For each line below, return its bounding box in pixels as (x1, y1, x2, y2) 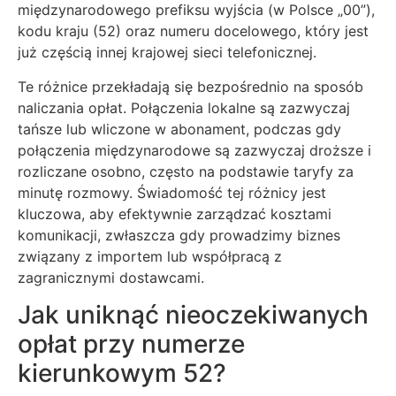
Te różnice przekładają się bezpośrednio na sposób (18, 77, 363, 95)
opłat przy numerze (18, 328, 245, 359)
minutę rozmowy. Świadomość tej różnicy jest (18, 183, 326, 202)
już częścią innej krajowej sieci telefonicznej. (18, 43, 316, 62)
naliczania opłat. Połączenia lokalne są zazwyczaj (18, 98, 350, 117)
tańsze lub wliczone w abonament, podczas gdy (18, 119, 341, 138)
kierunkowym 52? (18, 357, 226, 388)
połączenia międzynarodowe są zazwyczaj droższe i (18, 141, 371, 159)
